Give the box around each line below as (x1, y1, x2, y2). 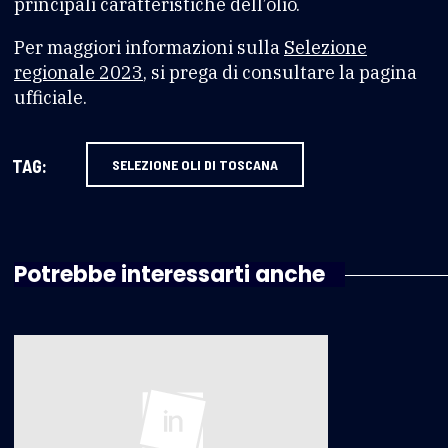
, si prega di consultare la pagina (143, 60, 417, 84)
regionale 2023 (14, 60, 143, 84)
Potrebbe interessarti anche (14, 258, 325, 290)
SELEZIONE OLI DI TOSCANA (112, 155, 278, 173)
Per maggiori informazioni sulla (14, 35, 284, 59)
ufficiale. (14, 85, 87, 109)
